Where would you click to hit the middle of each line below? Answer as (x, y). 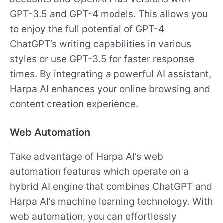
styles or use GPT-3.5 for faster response (102, 58)
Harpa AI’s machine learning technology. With (111, 201)
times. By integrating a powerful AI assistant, (111, 73)
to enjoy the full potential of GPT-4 (87, 29)
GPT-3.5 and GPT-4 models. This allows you (109, 14)
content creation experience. (74, 103)
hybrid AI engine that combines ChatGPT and (111, 186)
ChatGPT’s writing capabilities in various (101, 44)
